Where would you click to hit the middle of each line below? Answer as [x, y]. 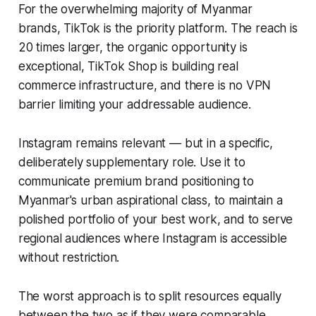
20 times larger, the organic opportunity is [133, 47]
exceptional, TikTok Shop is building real [128, 66]
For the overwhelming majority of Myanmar [135, 9]
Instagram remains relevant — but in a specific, [145, 143]
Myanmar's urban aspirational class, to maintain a [150, 200]
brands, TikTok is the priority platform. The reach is [158, 28]
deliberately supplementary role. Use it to [132, 162]
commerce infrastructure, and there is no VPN [145, 85]
